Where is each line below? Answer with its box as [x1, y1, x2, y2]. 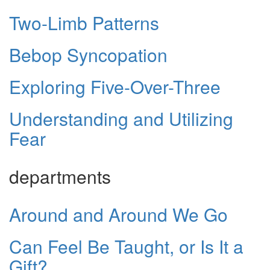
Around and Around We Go [9, 201, 228, 227]
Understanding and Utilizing [9, 105, 233, 131]
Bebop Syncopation [9, 41, 168, 67]
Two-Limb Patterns [9, 9, 159, 36]
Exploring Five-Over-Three [9, 73, 221, 99]
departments [9, 163, 111, 189]
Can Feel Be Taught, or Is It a [9, 233, 243, 259]
